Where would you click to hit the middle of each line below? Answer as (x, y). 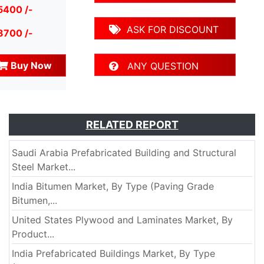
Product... (33, 234)
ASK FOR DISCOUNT (170, 30)
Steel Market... (44, 167)
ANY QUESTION (159, 66)
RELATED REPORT (132, 125)
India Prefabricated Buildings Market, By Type (113, 254)
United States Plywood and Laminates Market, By (122, 220)
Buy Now (30, 66)
